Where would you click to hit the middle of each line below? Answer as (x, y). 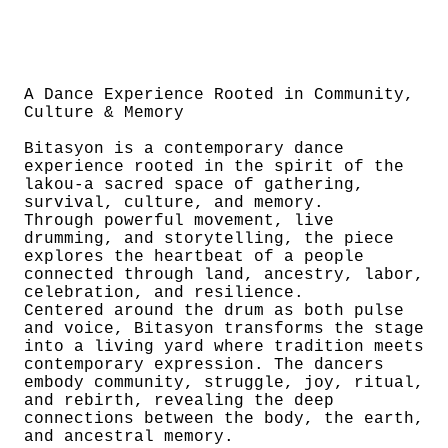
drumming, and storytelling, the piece (209, 239)
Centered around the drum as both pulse (214, 311)
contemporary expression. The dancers (204, 365)
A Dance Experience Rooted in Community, (219, 95)
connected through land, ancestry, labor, (224, 275)
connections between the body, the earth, (224, 419)
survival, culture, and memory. (174, 203)
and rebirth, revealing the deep (179, 401)
